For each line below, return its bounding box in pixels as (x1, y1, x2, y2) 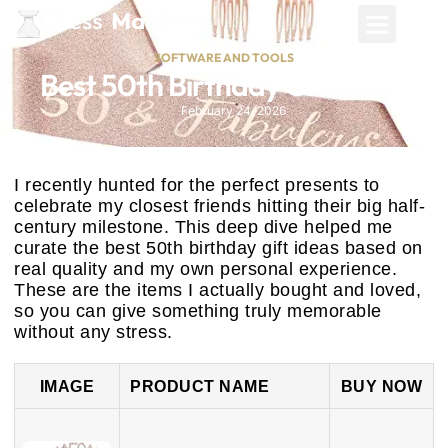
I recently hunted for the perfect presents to (14, 175, 380, 195)
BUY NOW (340, 377, 423, 395)
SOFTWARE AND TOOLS (154, 50, 294, 65)
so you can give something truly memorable (14, 301, 382, 321)
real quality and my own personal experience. (14, 259, 397, 279)
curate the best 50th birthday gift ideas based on (14, 238, 423, 258)
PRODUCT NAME (130, 377, 269, 395)
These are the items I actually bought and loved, (14, 280, 421, 300)
